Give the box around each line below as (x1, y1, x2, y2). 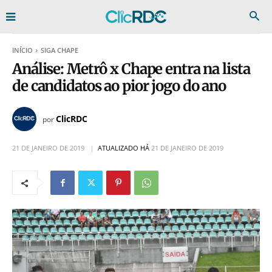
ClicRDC (56, 112, 87, 124)
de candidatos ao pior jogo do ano (12, 76, 226, 95)
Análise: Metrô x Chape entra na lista (12, 59, 250, 78)
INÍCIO (12, 46, 33, 55)
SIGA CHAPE (41, 46, 78, 55)
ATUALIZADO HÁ (98, 143, 149, 153)
